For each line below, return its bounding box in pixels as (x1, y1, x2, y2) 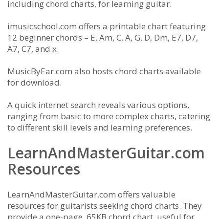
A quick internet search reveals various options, (7, 99, 189, 110)
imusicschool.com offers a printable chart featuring (7, 20, 206, 32)
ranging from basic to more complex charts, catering (7, 110, 210, 122)
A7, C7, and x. (7, 43, 59, 54)
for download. (7, 76, 62, 88)
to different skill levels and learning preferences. (7, 121, 192, 133)
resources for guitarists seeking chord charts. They (7, 199, 202, 211)
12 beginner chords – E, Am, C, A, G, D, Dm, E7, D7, (7, 31, 198, 43)
